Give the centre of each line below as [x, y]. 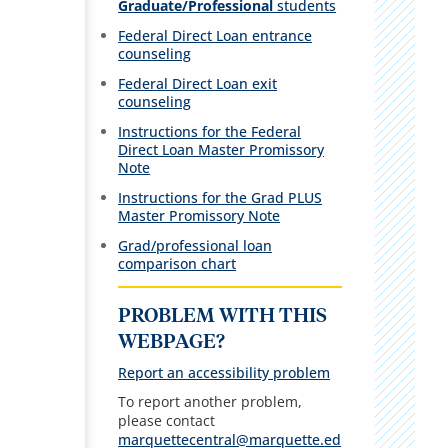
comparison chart [177, 263]
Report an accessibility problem [224, 372]
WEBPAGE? [172, 341]
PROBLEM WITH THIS [223, 315]
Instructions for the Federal [210, 131]
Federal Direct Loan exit [198, 83]
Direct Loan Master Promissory [221, 149]
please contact [167, 420]
